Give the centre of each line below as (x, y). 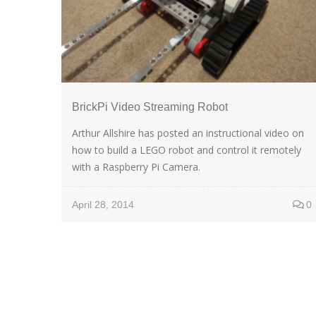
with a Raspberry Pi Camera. (136, 166)
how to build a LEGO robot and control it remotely (187, 150)
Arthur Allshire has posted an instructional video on (188, 133)
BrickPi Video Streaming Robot (150, 107)
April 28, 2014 (103, 204)
